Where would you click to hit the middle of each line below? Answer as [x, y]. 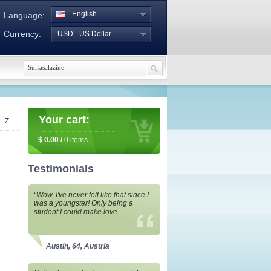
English [84, 14]
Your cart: [64, 120]
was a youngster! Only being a [83, 203]
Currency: [22, 34]
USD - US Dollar [84, 34]
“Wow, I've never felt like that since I [91, 195]
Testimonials [61, 169]
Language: [24, 15]
